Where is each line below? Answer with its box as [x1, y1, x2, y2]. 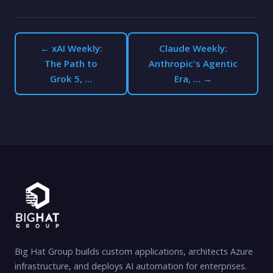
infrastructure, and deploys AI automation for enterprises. [15, 260, 247, 272]
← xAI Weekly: [40, 42, 102, 54]
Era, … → [174, 73, 212, 85]
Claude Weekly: [158, 42, 227, 54]
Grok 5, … [50, 73, 93, 85]
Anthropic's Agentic [148, 57, 238, 69]
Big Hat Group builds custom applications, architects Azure [15, 246, 253, 257]
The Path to [44, 57, 98, 69]
